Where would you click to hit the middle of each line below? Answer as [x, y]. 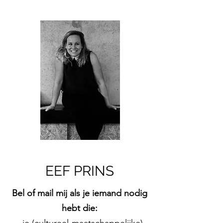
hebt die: [80, 208]
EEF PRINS [80, 171]
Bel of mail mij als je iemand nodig [80, 193]
